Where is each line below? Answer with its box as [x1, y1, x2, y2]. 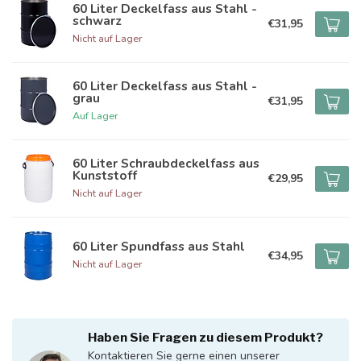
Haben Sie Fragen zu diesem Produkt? [88, 330, 323, 345]
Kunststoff [73, 166, 137, 184]
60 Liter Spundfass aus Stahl [73, 238, 245, 255]
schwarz [73, 11, 122, 29]
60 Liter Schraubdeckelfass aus [73, 154, 259, 172]
